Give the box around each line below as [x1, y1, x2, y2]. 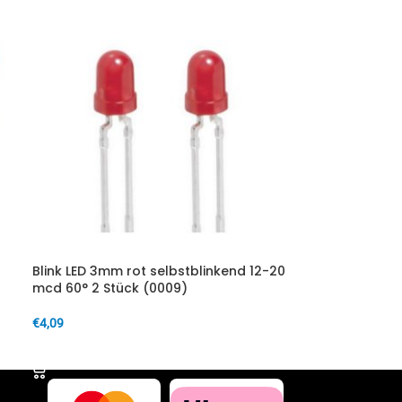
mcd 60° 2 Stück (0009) [31, 279, 188, 297]
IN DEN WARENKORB [42, 344, 152, 357]
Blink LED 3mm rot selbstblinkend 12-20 [31, 262, 285, 280]
